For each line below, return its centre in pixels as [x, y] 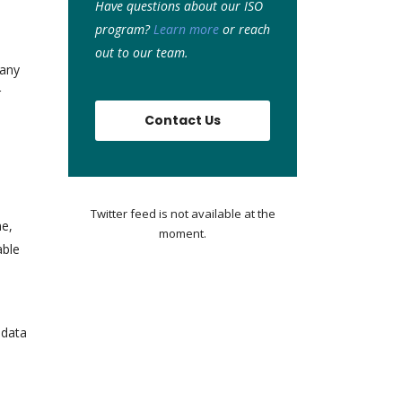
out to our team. [142, 52]
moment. [183, 233]
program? [124, 29]
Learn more [186, 29]
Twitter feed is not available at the [183, 214]
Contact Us [183, 120]
